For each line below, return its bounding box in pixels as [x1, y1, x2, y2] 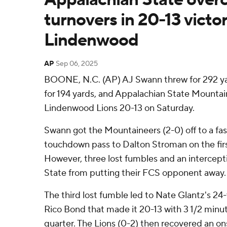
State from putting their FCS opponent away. [44, 167, 226, 179]
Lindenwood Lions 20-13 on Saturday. [44, 102, 195, 114]
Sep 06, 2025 [56, 59, 98, 68]
